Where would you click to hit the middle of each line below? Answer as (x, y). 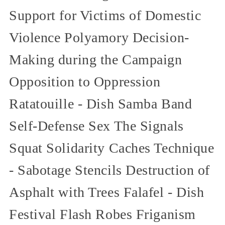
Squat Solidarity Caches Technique (112, 148)
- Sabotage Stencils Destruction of (110, 170)
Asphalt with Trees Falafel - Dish (107, 192)
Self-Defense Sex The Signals (96, 126)
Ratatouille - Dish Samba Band (101, 103)
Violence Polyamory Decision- (99, 37)
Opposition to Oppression (85, 81)
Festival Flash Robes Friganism (102, 214)
